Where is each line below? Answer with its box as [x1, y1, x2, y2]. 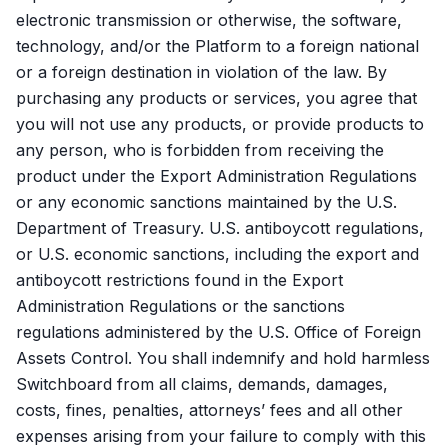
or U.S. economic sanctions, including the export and [16, 244, 419, 264]
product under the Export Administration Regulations [16, 166, 417, 186]
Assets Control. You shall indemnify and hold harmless [16, 348, 430, 368]
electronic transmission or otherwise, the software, [16, 10, 402, 30]
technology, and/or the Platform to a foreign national [16, 36, 419, 56]
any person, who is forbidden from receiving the [16, 140, 384, 160]
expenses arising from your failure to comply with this [16, 426, 426, 446]
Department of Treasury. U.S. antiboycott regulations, [16, 218, 424, 238]
